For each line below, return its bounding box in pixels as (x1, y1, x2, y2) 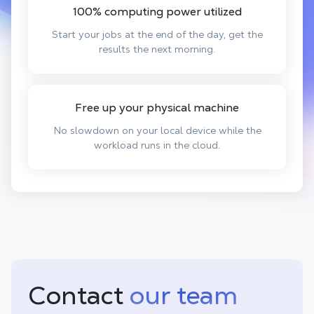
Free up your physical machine (75, 100, 239, 115)
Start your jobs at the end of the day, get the (51, 28, 263, 41)
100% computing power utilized (72, 4, 242, 19)
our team (130, 279, 238, 312)
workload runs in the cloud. (94, 139, 220, 151)
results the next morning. (99, 43, 215, 55)
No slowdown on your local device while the (53, 124, 261, 137)
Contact (28, 279, 130, 312)
